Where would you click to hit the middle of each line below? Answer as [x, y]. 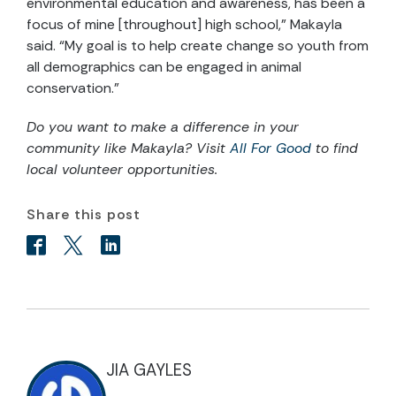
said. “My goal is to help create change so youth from [198, 45]
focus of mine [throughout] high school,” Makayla [184, 24]
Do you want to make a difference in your [163, 126]
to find [337, 148]
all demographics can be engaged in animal [164, 66]
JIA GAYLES [149, 370]
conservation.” [73, 88]
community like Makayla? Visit [128, 148]
